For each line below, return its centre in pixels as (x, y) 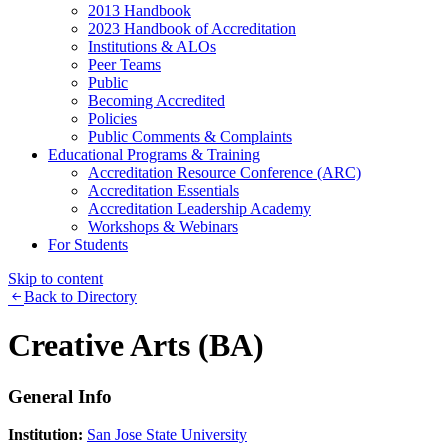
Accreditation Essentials (163, 190)
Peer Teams (124, 64)
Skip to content (55, 278)
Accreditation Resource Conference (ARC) (224, 172)
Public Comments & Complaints (190, 136)
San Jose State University (167, 435)
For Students (88, 244)
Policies (112, 118)
